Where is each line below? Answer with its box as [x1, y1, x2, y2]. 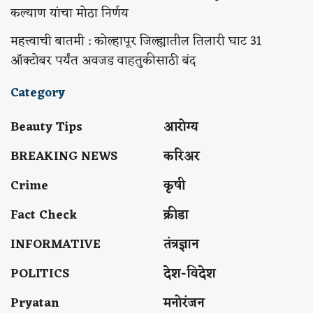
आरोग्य [163, 116, 198, 138]
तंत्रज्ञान [163, 233, 199, 256]
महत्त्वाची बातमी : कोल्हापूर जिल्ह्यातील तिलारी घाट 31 [10, 30, 261, 52]
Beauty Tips [10, 116, 82, 138]
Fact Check [10, 204, 77, 226]
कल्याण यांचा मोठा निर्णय [10, 2, 129, 24]
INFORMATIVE [10, 233, 101, 256]
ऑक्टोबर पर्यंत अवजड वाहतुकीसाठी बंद [10, 50, 196, 72]
